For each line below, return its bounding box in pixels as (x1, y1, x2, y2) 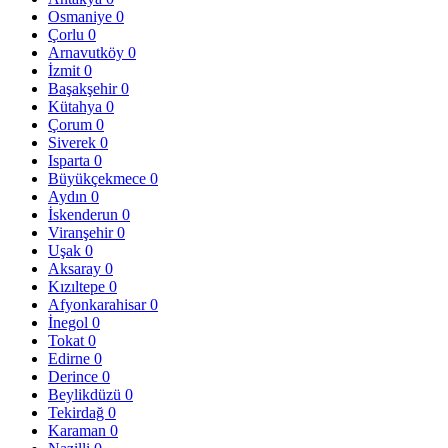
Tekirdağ (48, 403, 108, 421)
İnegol (48, 313, 92, 331)
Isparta (48, 151, 94, 169)
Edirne (48, 349, 94, 367)
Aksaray (48, 259, 105, 277)
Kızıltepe (48, 277, 109, 295)
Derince (48, 367, 102, 385)
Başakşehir (48, 79, 121, 97)
